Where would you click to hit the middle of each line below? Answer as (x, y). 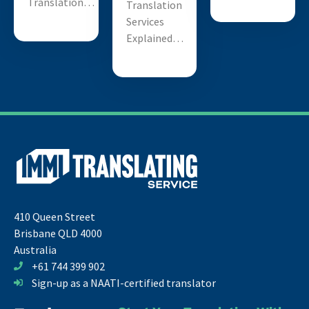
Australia (35, 249)
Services (145, 22)
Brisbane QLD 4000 (58, 233)
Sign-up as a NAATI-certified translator (124, 282)
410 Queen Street (54, 216)
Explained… (154, 38)
